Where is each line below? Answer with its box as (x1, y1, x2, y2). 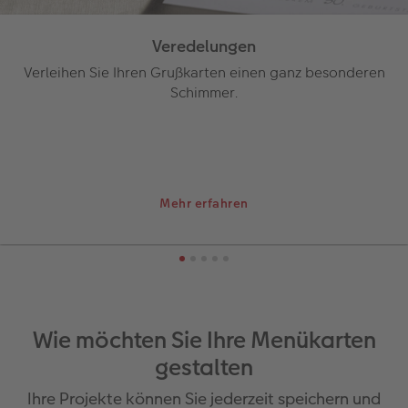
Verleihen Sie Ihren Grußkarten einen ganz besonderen (23, 61, 385, 83)
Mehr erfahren (159, 193, 249, 212)
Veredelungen (152, 34, 256, 57)
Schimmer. (169, 81, 239, 103)
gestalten (155, 352, 253, 384)
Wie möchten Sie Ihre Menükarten (32, 324, 376, 357)
